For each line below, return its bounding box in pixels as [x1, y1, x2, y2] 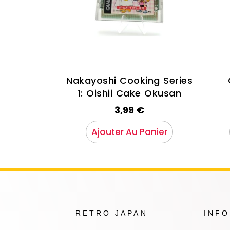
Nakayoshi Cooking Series [66, 74, 193, 87]
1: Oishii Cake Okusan [77, 87, 182, 100]
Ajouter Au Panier [91, 126, 167, 139]
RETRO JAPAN [75, 209, 148, 217]
